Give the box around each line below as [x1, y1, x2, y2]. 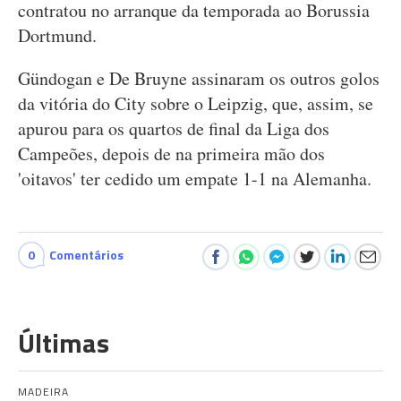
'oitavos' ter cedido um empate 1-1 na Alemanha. [18, 166, 371, 191]
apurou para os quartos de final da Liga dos [18, 116, 329, 141]
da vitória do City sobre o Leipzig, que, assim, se [18, 91, 373, 115]
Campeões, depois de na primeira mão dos [18, 141, 325, 166]
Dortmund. [18, 23, 97, 47]
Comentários [49, 245, 124, 264]
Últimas [18, 322, 109, 363]
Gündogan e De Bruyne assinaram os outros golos [18, 66, 380, 90]
